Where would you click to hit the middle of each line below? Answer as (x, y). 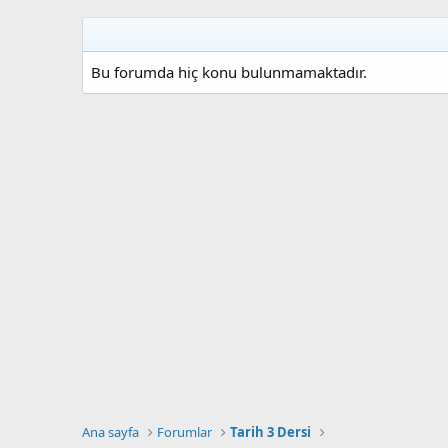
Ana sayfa (110, 432)
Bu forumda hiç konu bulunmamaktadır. (229, 72)
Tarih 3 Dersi (271, 432)
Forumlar (185, 432)
